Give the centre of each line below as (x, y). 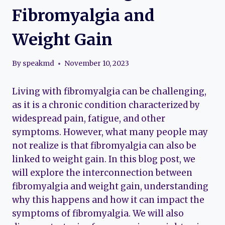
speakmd (39, 64)
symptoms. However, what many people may (110, 132)
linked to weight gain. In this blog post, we (104, 159)
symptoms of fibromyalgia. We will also (98, 214)
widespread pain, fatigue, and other (89, 119)
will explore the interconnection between (102, 173)
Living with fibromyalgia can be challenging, (109, 92)
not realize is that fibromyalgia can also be (104, 146)
